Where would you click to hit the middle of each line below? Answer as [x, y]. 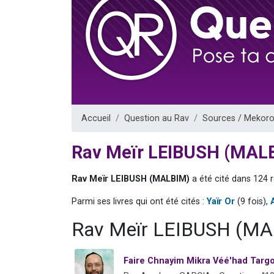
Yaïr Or [221, 201]
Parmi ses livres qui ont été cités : [139, 201]
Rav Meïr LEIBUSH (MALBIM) [131, 179]
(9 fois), [253, 201]
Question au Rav [157, 118]
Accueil [96, 118]
